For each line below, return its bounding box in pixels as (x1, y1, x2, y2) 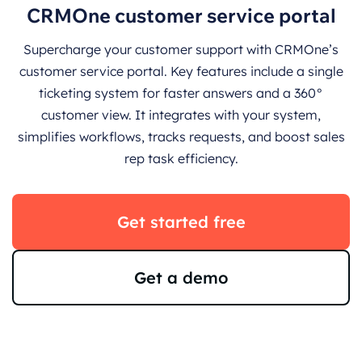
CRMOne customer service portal (26, 2, 336, 27)
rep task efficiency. (124, 149, 238, 166)
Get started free (116, 211, 246, 232)
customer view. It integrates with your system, (41, 106, 321, 123)
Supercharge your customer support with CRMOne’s (23, 40, 339, 57)
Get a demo (134, 267, 228, 288)
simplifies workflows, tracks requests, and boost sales (17, 128, 345, 145)
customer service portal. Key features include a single (19, 62, 343, 79)
